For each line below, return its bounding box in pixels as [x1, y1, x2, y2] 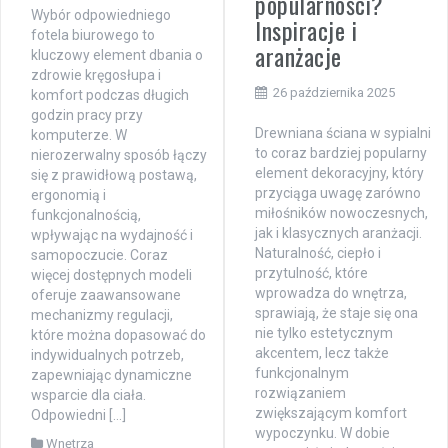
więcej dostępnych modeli [31, 267, 192, 284]
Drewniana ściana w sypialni [255, 125, 431, 142]
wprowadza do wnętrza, [255, 285, 407, 302]
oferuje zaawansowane [31, 287, 181, 304]
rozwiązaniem [255, 385, 346, 402]
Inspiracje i [255, 12, 357, 49]
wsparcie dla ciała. [31, 387, 146, 404]
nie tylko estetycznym [255, 325, 393, 342]
